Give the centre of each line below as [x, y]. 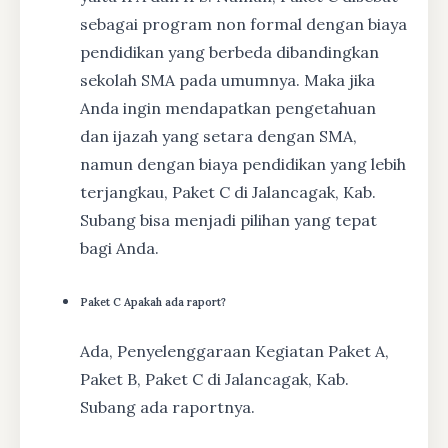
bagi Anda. [119, 247]
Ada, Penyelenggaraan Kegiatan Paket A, [234, 351]
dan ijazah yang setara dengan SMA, [218, 135]
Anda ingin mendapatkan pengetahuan [228, 107]
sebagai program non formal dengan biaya [243, 23]
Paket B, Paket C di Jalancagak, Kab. [214, 379]
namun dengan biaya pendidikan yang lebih [243, 163]
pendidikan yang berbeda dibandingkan [229, 51]
